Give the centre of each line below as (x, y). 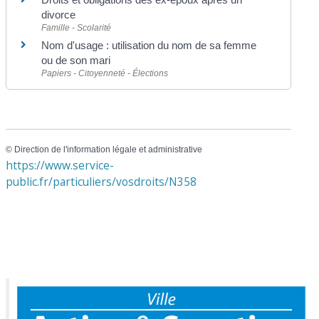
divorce (59, 15)
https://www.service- (60, 165)
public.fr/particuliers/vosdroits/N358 (101, 181)
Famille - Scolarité (77, 28)
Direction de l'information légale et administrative (109, 150)
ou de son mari (76, 61)
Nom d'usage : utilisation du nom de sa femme (149, 46)
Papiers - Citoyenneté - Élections (105, 74)
